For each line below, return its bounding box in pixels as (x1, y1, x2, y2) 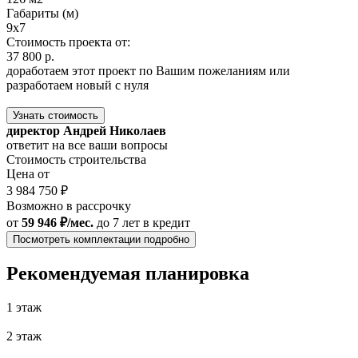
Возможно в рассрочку (6, 198, 131, 213)
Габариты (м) (6, 6, 78, 20)
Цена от (6, 166, 50, 181)
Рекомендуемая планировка (6, 263, 249, 284)
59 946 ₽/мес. (22, 215, 93, 229)
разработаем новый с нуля (6, 78, 149, 92)
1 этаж (6, 300, 42, 315)
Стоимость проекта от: (6, 34, 130, 49)
